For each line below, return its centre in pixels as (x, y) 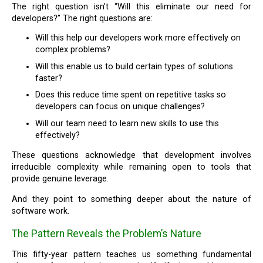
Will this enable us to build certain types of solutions (134, 66)
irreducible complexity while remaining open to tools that (131, 167)
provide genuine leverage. (60, 179)
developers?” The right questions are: (82, 18)
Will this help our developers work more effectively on (138, 38)
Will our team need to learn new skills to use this (127, 124)
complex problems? (73, 50)
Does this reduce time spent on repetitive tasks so (131, 95)
